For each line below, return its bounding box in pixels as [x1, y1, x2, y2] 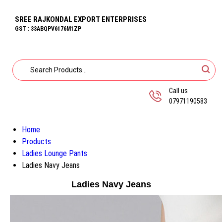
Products [22, 137, 51, 146]
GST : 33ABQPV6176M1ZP [15, 25, 81, 32]
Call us [169, 87, 188, 95]
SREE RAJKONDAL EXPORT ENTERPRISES [15, 15, 147, 24]
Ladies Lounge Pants [22, 149, 87, 158]
